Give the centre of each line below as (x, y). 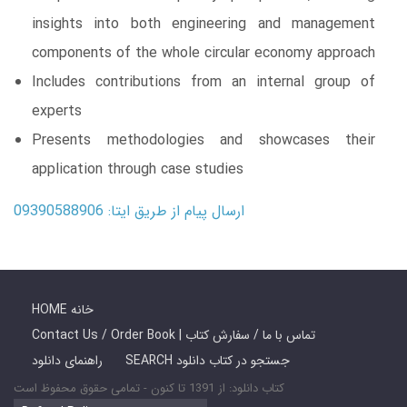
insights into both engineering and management (203, 24)
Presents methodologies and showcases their (203, 140)
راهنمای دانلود (67, 360)
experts (57, 111)
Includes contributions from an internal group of (203, 82)
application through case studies (138, 169)
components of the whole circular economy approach (203, 53)
